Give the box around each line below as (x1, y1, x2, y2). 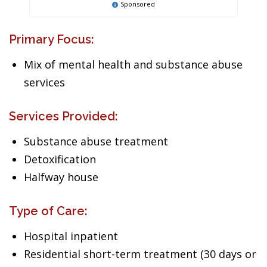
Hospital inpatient (24, 229, 118, 243)
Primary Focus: (9, 32, 94, 46)
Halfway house (24, 170, 98, 184)
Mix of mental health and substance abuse (24, 57, 243, 72)
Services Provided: (9, 109, 118, 123)
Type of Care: (9, 204, 88, 218)
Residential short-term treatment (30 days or (24, 247, 256, 261)
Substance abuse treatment (24, 134, 168, 148)
